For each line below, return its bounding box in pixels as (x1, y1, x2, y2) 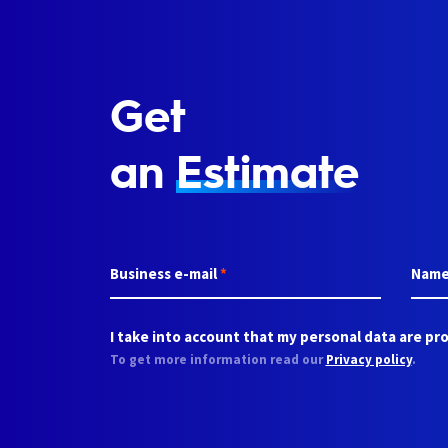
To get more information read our (109, 351, 326, 369)
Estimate (175, 140, 359, 199)
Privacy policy (325, 351, 412, 369)
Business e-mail (109, 263, 220, 283)
